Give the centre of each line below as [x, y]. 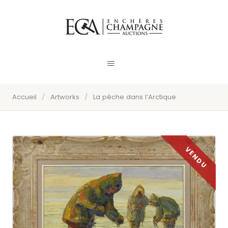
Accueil [24, 97]
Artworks [65, 97]
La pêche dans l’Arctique [134, 97]
